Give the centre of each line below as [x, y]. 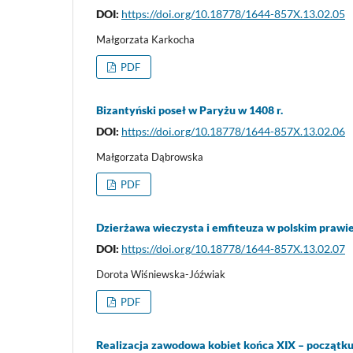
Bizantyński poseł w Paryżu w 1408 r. [190, 110]
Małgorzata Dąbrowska [150, 156]
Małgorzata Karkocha [145, 39]
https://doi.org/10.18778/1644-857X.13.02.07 [233, 248]
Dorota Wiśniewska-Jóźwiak [161, 274]
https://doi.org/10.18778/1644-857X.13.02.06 [233, 131]
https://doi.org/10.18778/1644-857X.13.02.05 [233, 13]
